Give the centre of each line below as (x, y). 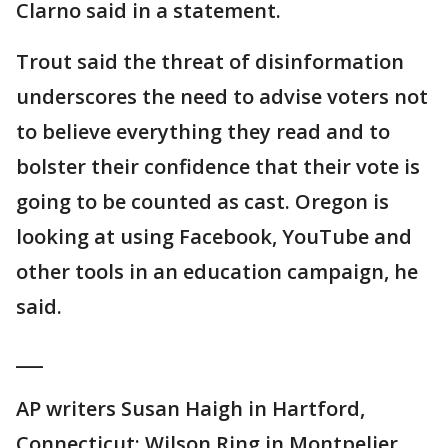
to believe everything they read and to (203, 132)
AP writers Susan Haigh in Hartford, (190, 409)
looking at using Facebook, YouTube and (214, 237)
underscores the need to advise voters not (222, 97)
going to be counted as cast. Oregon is (202, 202)
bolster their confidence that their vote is (218, 167)
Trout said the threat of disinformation (210, 62)
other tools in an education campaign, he (217, 272)
